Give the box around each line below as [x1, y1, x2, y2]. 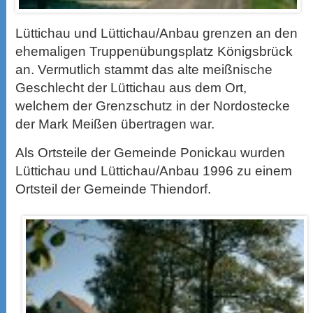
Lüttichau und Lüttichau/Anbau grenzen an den [15, 25, 298, 41]
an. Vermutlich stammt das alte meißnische [15, 61, 273, 77]
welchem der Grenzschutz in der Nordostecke [15, 98, 291, 113]
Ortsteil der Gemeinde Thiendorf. [15, 181, 212, 196]
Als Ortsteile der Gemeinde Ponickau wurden [15, 145, 286, 160]
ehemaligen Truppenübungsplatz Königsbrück [15, 43, 293, 59]
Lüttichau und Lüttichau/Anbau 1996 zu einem [15, 163, 293, 178]
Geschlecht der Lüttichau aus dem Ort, [15, 80, 247, 95]
